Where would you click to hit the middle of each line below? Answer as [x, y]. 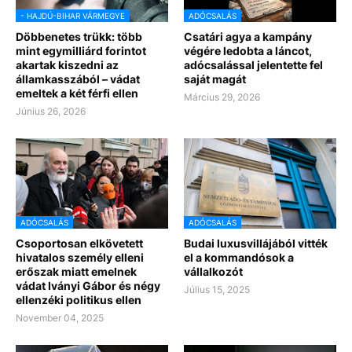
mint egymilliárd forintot [81, 51]
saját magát [215, 79]
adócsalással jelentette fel [253, 65]
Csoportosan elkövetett [79, 244]
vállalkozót [213, 272]
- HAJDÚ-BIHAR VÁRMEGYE [73, 16]
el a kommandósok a [239, 258]
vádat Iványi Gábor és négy [88, 286]
